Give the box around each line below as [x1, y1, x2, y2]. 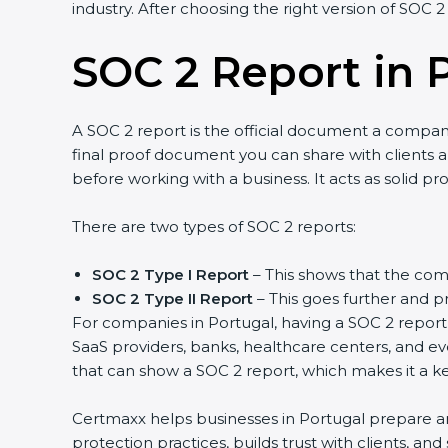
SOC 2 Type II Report [92, 289, 253, 308]
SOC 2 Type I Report [92, 265, 249, 284]
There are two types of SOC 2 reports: [72, 217, 356, 236]
